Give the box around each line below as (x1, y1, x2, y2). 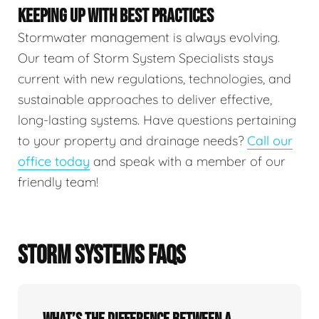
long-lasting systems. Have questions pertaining (18, 112, 296, 129)
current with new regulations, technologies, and (18, 70, 291, 88)
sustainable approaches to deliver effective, (18, 91, 272, 108)
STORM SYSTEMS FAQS (18, 241, 185, 272)
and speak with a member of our (90, 153, 286, 170)
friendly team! (18, 174, 98, 191)
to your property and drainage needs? (18, 132, 247, 150)
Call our (247, 132, 293, 150)
